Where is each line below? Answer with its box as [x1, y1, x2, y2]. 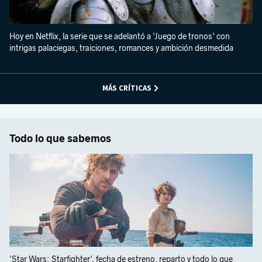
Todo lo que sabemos [9, 132, 111, 146]
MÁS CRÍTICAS [102, 83, 151, 94]
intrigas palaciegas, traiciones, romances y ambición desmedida [9, 43, 233, 54]
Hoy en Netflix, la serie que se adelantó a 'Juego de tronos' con [9, 32, 230, 42]
